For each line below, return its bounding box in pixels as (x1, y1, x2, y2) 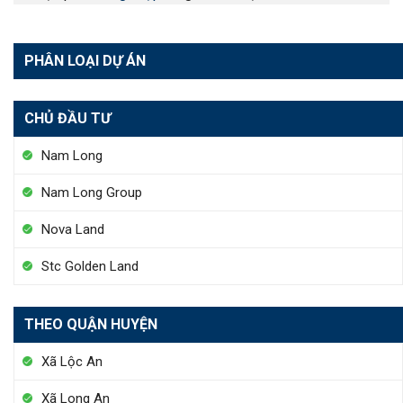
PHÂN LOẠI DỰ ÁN (24, 52, 146, 69)
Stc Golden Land (41, 258, 139, 274)
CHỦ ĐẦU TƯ (24, 110, 111, 127)
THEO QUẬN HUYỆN (24, 316, 157, 333)
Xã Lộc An (41, 354, 103, 370)
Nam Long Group (41, 184, 142, 201)
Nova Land (41, 221, 104, 237)
